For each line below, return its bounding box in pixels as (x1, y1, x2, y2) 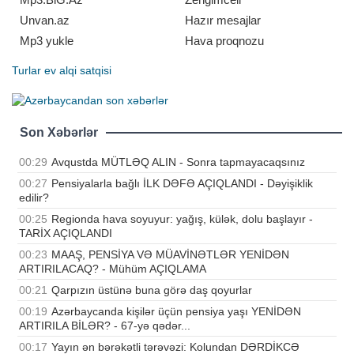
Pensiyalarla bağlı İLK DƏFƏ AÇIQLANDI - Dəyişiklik (51, 176, 313, 190)
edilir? (19, 190, 49, 204)
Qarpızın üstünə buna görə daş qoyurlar (51, 283, 252, 296)
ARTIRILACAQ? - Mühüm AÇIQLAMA (19, 262, 206, 275)
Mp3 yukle (20, 34, 73, 48)
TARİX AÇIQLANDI (19, 226, 112, 239)
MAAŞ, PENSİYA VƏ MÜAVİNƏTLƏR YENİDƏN (51, 247, 289, 261)
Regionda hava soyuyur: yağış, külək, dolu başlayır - (51, 212, 313, 225)
